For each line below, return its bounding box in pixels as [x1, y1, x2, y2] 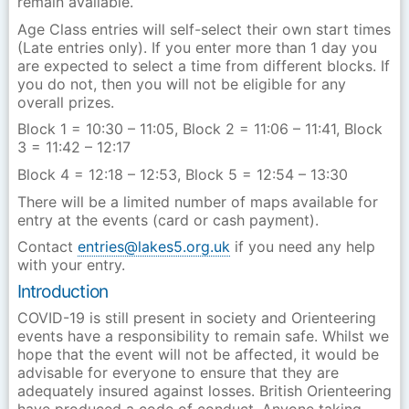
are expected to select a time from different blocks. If [16, 56, 390, 75]
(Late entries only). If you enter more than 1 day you [16, 37, 377, 57]
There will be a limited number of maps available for [16, 192, 378, 211]
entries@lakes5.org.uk [77, 237, 230, 257]
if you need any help [229, 237, 375, 257]
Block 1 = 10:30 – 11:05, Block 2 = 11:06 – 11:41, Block [16, 120, 383, 139]
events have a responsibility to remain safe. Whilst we [16, 327, 389, 346]
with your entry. [16, 256, 125, 275]
